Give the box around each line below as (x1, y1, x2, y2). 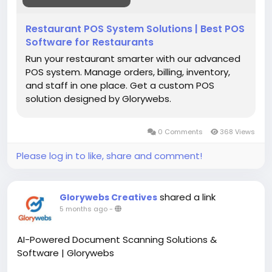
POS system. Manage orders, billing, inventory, (25, 66, 230, 78)
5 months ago (59, 204, 107, 214)
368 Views (218, 127, 255, 137)
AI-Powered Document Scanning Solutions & (17, 233, 217, 246)
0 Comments (156, 127, 205, 137)
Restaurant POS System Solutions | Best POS (25, 22, 245, 36)
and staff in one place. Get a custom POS (25, 79, 214, 92)
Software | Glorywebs (17, 246, 114, 259)
